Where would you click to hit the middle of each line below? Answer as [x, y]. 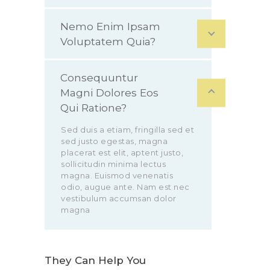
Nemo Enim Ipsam [110, 27]
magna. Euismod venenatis [117, 176]
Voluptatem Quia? [108, 42]
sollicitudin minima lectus [114, 164]
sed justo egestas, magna [115, 141]
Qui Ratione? [93, 108]
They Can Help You [95, 260]
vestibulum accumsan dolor [119, 199]
